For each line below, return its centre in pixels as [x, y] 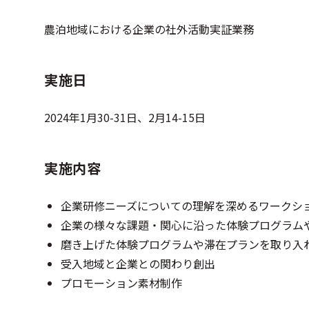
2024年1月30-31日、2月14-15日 [125, 117]
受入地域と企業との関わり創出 [138, 263]
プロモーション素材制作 [121, 283]
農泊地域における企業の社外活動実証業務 [149, 29]
